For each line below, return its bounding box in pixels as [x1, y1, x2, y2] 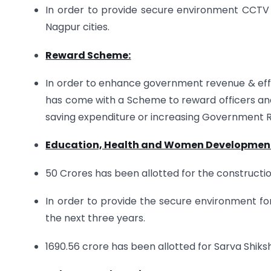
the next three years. [45, 211, 146, 226]
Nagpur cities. [45, 20, 110, 34]
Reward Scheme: [45, 48, 131, 62]
